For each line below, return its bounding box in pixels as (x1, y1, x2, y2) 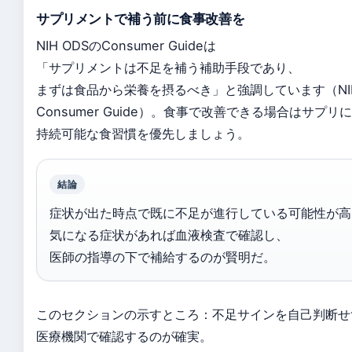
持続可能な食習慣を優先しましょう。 (36, 126, 250, 141)
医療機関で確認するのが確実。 (36, 328, 212, 344)
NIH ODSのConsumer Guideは (36, 38, 216, 53)
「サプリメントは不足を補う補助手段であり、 (36, 60, 300, 75)
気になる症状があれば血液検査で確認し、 (49, 227, 288, 243)
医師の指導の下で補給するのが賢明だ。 (49, 249, 276, 265)
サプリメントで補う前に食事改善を (36, 11, 245, 27)
